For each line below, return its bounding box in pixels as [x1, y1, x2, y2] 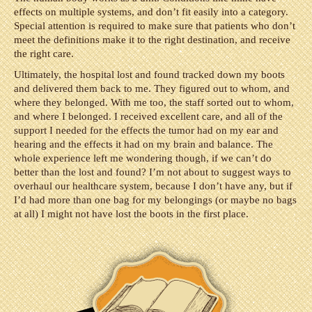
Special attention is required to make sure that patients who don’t [14, 20, 295, 31]
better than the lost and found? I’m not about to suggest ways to [14, 166, 291, 178]
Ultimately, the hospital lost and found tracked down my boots [14, 69, 285, 80]
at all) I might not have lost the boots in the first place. [14, 208, 249, 219]
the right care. [14, 48, 74, 59]
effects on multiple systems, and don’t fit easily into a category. [14, 6, 288, 17]
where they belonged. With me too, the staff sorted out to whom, [14, 97, 294, 108]
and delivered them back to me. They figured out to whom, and [14, 83, 290, 94]
